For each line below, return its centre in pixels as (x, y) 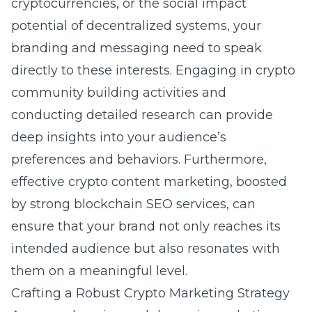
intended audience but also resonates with (146, 249)
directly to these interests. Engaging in (133, 70)
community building (75, 93)
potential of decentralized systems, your (136, 26)
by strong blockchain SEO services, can (133, 204)
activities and (183, 93)
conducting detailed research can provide (142, 115)
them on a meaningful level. (99, 271)
